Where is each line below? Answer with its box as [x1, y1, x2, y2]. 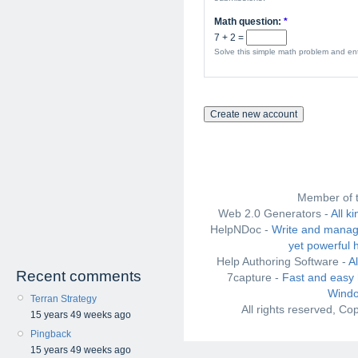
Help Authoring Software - [216, 255, 348, 268]
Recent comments [16, 268, 141, 284]
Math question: [214, 16, 284, 27]
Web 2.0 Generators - [217, 207, 331, 220]
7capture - [226, 271, 282, 284]
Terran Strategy [30, 293, 97, 304]
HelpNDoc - [210, 223, 272, 236]
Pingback [30, 328, 71, 340]
